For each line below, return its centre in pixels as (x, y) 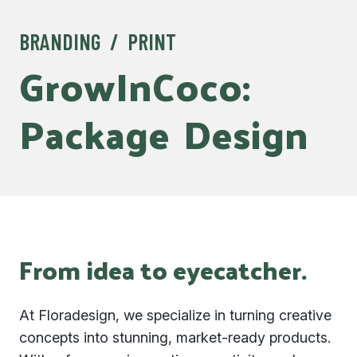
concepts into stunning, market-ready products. (175, 337)
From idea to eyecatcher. (163, 269)
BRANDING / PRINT (98, 41)
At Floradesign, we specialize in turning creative (175, 315)
